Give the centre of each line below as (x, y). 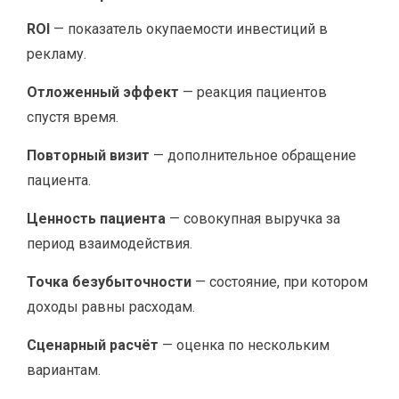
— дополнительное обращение (253, 155)
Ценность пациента (96, 219)
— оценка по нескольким (244, 345)
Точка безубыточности (109, 282)
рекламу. (57, 54)
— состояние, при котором (280, 282)
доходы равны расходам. (111, 307)
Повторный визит (88, 155)
